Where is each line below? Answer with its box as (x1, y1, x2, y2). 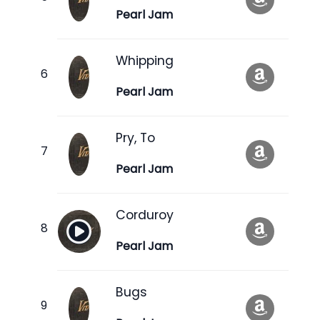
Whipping (116, 51, 174, 69)
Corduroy (116, 206, 174, 224)
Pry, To (116, 129, 155, 146)
